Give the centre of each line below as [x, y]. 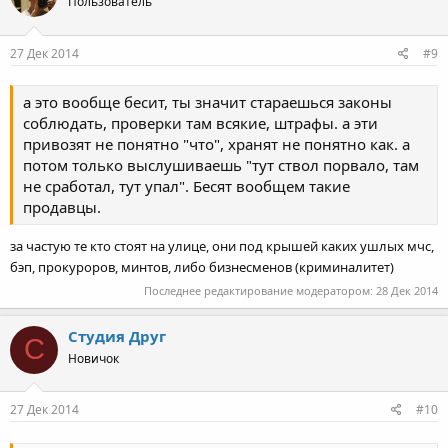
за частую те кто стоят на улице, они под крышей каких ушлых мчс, [222, 246]
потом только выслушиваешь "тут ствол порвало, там [221, 165]
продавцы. [62, 207]
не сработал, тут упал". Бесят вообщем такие [186, 186]
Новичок [93, 358]
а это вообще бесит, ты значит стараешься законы [207, 102]
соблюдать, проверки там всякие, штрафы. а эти [200, 123]
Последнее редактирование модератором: [260, 290]
